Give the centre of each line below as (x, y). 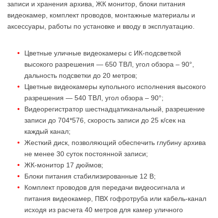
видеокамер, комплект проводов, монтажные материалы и (101, 15)
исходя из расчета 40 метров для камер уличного (104, 209)
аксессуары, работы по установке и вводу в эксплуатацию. (101, 26)
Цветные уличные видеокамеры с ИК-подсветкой (103, 53)
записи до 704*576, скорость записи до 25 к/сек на (105, 120)
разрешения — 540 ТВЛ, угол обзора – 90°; (94, 98)
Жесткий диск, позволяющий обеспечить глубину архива (115, 142)
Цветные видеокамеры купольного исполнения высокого (115, 86)
